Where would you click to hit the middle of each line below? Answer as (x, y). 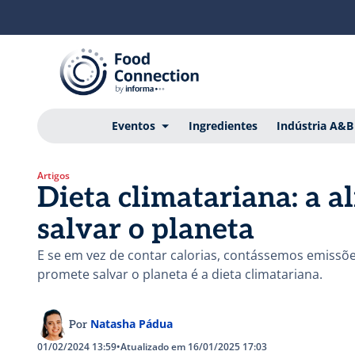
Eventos (133, 126)
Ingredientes (223, 126)
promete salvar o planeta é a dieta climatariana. (180, 274)
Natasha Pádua (132, 324)
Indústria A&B (315, 126)
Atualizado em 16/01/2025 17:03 (194, 347)
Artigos (53, 176)
